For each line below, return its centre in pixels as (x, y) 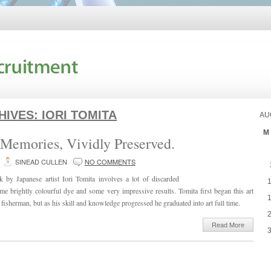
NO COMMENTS (110, 162)
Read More (228, 224)
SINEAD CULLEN (41, 162)
